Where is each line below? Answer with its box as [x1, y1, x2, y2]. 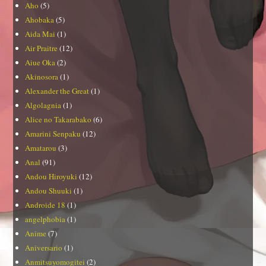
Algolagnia [25, 100, 62, 111]
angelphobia [25, 214, 66, 225]
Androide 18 [25, 199, 66, 211]
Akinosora [25, 71, 59, 83]
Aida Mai [25, 28, 56, 40]
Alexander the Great [25, 85, 90, 97]
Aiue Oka [25, 57, 56, 68]
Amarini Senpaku [25, 128, 81, 140]
